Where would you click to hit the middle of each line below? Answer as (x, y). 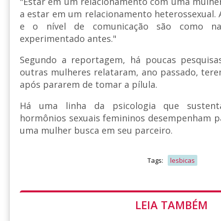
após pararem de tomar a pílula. (89, 84)
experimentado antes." (68, 38)
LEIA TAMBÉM (171, 204)
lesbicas (183, 160)
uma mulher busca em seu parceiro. (96, 130)
